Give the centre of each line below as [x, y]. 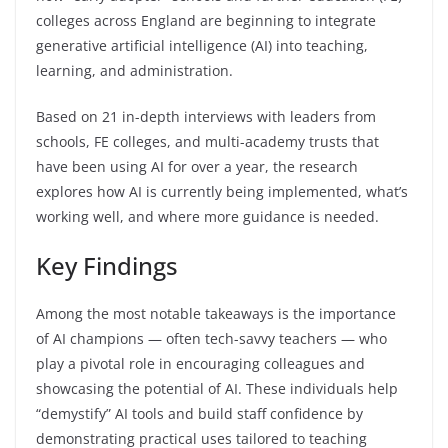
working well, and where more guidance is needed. [207, 217]
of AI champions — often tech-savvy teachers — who [211, 339]
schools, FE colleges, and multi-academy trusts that [207, 142]
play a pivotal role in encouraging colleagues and [200, 364]
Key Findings [107, 266]
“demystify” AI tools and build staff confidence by [199, 414]
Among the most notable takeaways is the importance [216, 314]
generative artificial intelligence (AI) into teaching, [202, 46]
